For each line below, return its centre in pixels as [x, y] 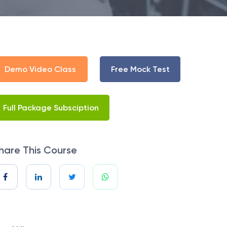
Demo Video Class [40, 69]
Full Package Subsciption [51, 108]
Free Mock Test [140, 69]
